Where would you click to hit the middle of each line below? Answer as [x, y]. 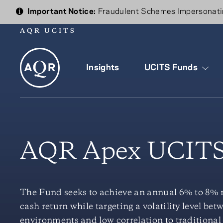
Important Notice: [61, 12]
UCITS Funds [171, 68]
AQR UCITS [48, 31]
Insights [103, 68]
